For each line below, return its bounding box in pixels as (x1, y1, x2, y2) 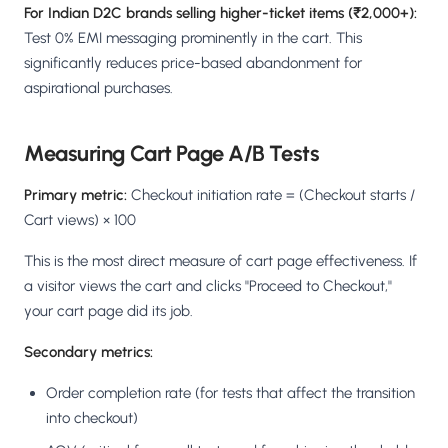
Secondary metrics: (24, 343, 153, 362)
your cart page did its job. (24, 302, 193, 321)
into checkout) (46, 409, 138, 428)
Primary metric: (24, 186, 127, 205)
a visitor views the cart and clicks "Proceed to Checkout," (24, 277, 392, 296)
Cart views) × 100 (24, 211, 136, 230)
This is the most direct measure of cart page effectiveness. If (24, 252, 417, 271)
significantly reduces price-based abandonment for (24, 54, 362, 73)
